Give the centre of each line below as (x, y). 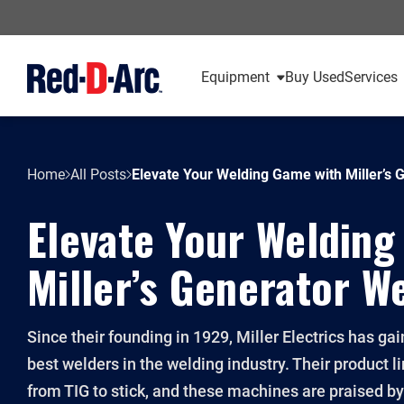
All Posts (98, 174)
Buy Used (314, 78)
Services (371, 78)
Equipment (235, 78)
